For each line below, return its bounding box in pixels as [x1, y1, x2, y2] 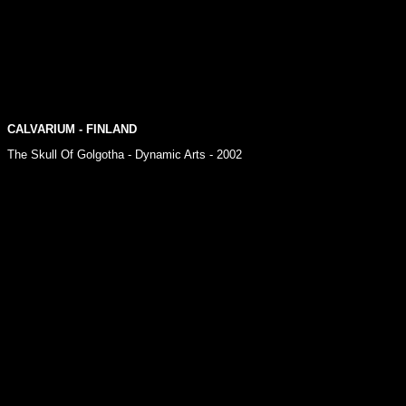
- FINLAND [75, 122, 137, 136]
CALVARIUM [7, 122, 75, 136]
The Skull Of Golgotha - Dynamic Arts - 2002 [7, 148, 242, 161]
